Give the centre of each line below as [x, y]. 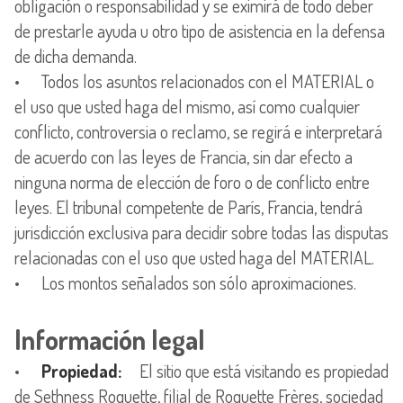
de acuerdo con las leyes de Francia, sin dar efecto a [184, 156]
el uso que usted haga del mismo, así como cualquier [187, 106]
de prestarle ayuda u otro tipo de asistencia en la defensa [200, 30]
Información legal [110, 339]
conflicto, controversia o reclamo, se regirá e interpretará [198, 131]
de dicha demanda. [76, 55]
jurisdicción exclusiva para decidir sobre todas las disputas [201, 232]
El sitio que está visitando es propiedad [255, 370]
